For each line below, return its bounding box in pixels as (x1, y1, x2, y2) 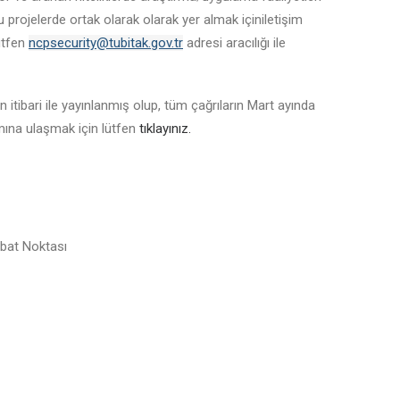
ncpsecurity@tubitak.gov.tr (29, 35, 183, 51)
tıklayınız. (139, 121, 195, 137)
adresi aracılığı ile (183, 35, 286, 51)
